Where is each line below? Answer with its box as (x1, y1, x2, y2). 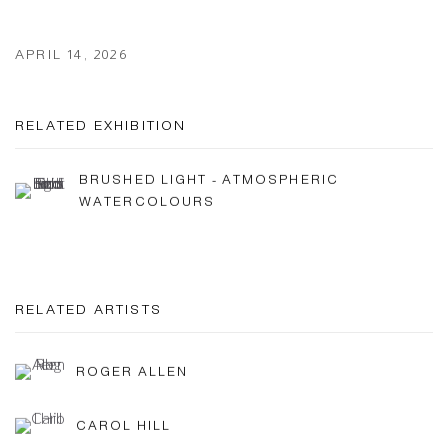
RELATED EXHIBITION (15, 118, 187, 133)
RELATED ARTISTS (15, 302, 162, 317)
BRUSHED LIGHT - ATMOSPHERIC (79, 171, 340, 187)
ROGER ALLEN (76, 363, 189, 379)
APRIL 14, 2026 (15, 47, 128, 62)
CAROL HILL (76, 417, 172, 433)
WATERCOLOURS (79, 193, 216, 209)
